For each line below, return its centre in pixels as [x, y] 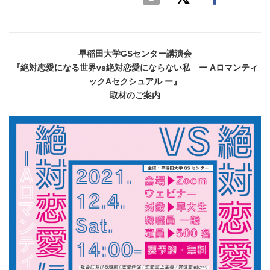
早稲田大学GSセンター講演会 [135, 54]
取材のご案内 [135, 96]
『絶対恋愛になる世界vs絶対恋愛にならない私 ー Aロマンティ [135, 68]
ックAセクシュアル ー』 [135, 82]
